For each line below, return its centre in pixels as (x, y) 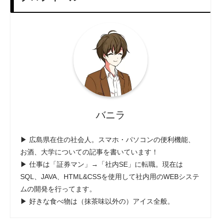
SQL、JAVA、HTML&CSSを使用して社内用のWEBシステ (110, 176)
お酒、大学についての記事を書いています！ (89, 152)
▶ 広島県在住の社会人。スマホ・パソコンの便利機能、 (108, 139)
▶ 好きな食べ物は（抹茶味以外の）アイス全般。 (97, 201)
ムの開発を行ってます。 (58, 189)
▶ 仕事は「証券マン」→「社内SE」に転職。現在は (102, 164)
